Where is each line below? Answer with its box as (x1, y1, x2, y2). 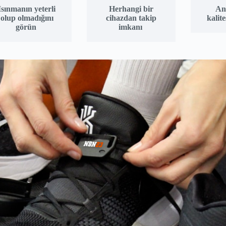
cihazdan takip (106, 14, 157, 22)
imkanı (118, 23, 144, 31)
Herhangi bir (109, 5, 154, 13)
